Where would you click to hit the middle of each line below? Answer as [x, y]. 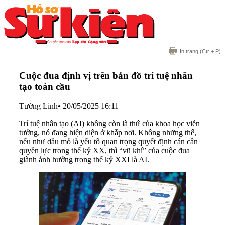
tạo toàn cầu [45, 87]
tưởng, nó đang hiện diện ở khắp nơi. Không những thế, [108, 133]
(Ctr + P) [210, 51]
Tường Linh [38, 106]
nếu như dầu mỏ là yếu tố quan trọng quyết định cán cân [108, 142]
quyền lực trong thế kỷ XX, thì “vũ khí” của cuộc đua [104, 151]
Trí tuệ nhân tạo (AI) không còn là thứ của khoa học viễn [109, 124]
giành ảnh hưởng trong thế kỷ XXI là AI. [84, 160]
